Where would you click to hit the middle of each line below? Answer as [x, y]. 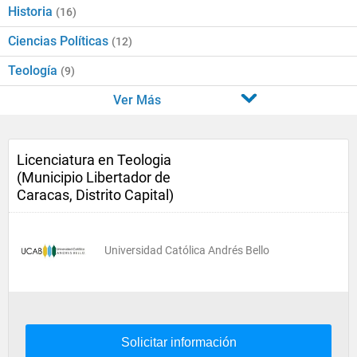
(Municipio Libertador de [94, 177]
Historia [32, 12]
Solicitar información [178, 342]
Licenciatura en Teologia [94, 160]
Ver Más [137, 100]
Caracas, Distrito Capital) [95, 195]
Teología [34, 71]
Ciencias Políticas [60, 41]
